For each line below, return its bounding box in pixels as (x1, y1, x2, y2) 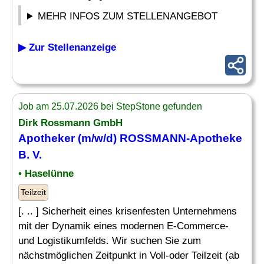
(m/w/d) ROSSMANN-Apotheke (75, 132, 242, 144)
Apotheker (18, 132, 75, 144)
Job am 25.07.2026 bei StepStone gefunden (18, 101, 202, 111)
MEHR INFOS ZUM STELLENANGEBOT (38, 11, 218, 22)
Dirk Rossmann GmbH (18, 117, 123, 128)
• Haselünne (18, 168, 74, 179)
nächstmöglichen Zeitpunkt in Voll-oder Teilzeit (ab (18, 250, 239, 261)
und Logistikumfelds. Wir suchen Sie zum (18, 235, 201, 246)
